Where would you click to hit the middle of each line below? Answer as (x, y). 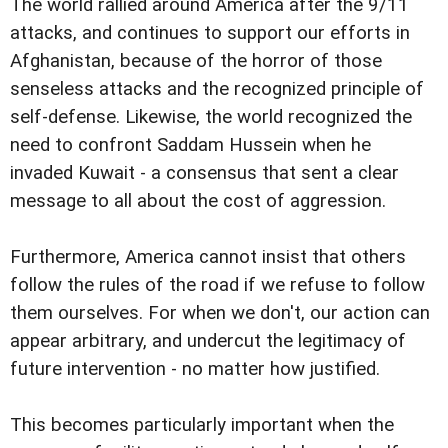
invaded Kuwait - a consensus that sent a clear (204, 173)
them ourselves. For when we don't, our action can (220, 313)
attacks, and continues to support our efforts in (210, 33)
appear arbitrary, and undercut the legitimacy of (208, 341)
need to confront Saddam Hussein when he (190, 145)
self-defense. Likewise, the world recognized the (211, 117)
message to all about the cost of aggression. (198, 201)
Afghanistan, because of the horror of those (196, 61)
